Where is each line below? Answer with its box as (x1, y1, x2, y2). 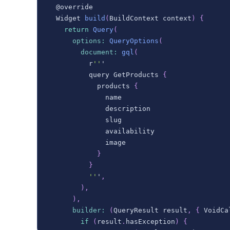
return (64, 26, 89, 33)
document (81, 48, 113, 56)
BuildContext (109, 14, 159, 22)
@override (48, 3, 93, 11)
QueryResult (113, 206, 159, 214)
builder (72, 206, 101, 214)
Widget (56, 14, 81, 22)
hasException (126, 218, 175, 225)
